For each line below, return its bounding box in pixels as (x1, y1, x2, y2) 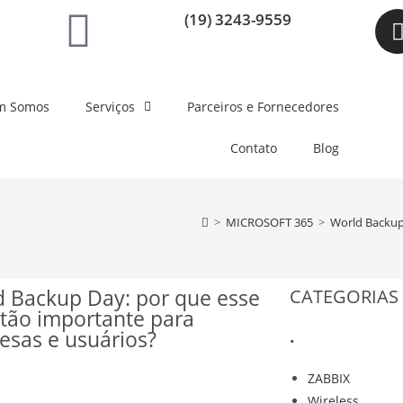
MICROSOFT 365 (226, 214, 313, 230)
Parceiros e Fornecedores (187, 98, 339, 115)
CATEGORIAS (289, 284, 399, 309)
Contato (230, 139, 277, 157)
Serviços (85, 98, 135, 115)
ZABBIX (307, 370, 350, 387)
